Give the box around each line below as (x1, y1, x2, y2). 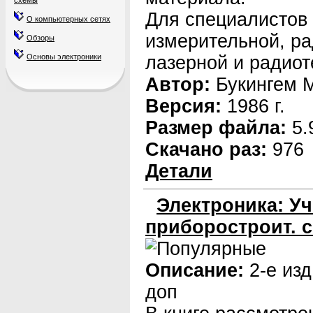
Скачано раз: (145, 139, 267, 160)
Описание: (145, 260, 244, 281)
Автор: (145, 74, 210, 95)
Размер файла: (145, 117, 286, 138)
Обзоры (27, 34, 54, 42)
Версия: (145, 96, 221, 117)
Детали (145, 161, 212, 182)
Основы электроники (27, 52, 101, 61)
